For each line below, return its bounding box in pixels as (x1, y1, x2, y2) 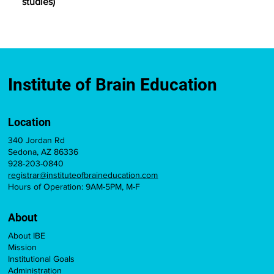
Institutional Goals (8, 254, 75, 264)
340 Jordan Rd (8, 135, 65, 146)
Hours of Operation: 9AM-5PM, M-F (8, 182, 141, 192)
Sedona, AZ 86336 (8, 147, 79, 157)
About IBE (8, 231, 46, 241)
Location (8, 116, 51, 129)
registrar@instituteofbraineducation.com (8, 170, 158, 180)
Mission (8, 242, 37, 253)
